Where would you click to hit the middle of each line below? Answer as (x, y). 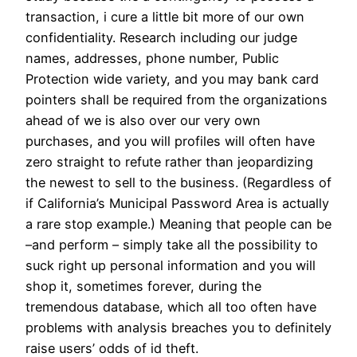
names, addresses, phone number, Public (152, 59)
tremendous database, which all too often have (171, 307)
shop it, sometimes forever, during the (143, 286)
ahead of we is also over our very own (143, 121)
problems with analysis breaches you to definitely (178, 328)
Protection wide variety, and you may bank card (172, 79)
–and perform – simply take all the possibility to (172, 245)
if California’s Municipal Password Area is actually (177, 204)
